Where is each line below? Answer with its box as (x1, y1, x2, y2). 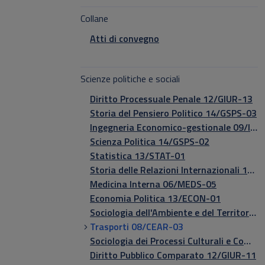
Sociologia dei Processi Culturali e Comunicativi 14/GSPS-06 (244, 234, 251, 248)
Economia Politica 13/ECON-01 (90, 191, 221, 205)
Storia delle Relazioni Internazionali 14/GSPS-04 (247, 163, 254, 177)
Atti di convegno (90, 31, 159, 46)
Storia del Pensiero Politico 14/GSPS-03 (90, 106, 257, 120)
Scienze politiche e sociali (80, 72, 180, 86)
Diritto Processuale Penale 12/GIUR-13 (90, 92, 253, 106)
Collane (80, 11, 108, 25)
